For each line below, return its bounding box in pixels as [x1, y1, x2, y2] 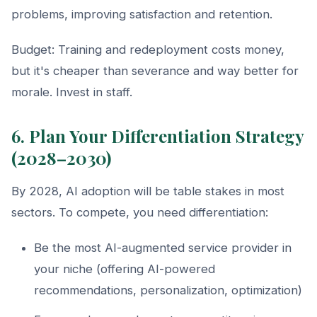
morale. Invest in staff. [11, 84, 132, 99]
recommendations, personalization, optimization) [34, 282, 302, 297]
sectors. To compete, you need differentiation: [11, 204, 268, 219]
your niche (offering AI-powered [34, 261, 215, 276]
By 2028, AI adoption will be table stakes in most [11, 183, 284, 198]
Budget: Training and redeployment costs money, [11, 42, 284, 57]
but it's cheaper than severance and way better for [11, 63, 299, 78]
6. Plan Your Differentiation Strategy [11, 124, 304, 147]
